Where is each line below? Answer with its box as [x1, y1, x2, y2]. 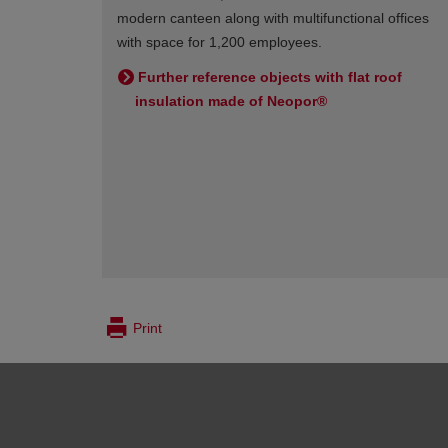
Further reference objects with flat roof [137, 69, 402, 86]
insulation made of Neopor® [135, 93, 328, 110]
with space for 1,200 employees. [117, 34, 322, 51]
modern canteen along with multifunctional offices [117, 10, 429, 27]
